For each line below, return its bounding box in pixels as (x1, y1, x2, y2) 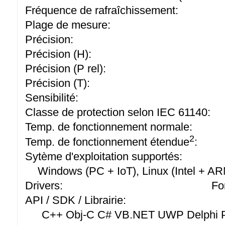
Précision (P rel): (25, 62, 106, 75)
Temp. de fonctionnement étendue (25, 136, 189, 149)
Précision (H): (25, 47, 91, 60)
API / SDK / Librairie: (25, 194, 126, 207)
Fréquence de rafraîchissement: (25, 4, 178, 17)
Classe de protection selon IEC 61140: (25, 105, 210, 119)
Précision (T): (25, 76, 90, 89)
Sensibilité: (25, 91, 78, 104)
